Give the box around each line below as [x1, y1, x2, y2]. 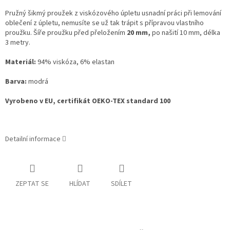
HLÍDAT [69, 179, 90, 189]
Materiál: [5, 57, 36, 68]
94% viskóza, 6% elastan [36, 57, 114, 68]
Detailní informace [5, 134, 61, 145]
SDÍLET [111, 179, 132, 189]
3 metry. [5, 37, 30, 48]
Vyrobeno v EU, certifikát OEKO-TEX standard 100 [5, 96, 170, 107]
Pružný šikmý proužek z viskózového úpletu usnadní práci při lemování [5, 8, 221, 19]
